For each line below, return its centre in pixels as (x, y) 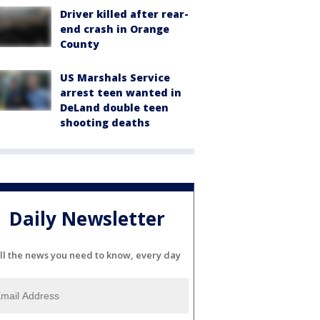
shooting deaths (105, 123)
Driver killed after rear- (124, 14)
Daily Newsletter (87, 218)
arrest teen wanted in (121, 93)
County (80, 44)
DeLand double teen (114, 108)
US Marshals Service (115, 78)
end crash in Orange (115, 29)
